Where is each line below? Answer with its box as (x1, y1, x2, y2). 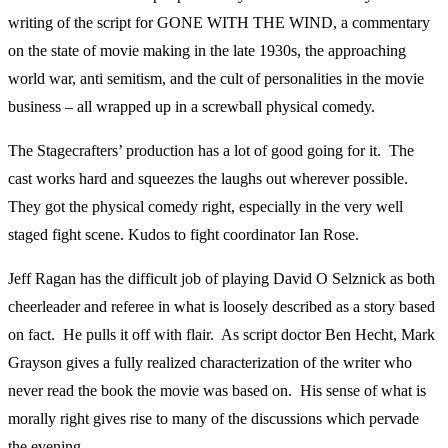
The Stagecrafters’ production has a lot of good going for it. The (8, 142, 414, 160)
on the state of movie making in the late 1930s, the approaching (8, 42, 406, 60)
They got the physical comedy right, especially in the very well (8, 198, 403, 216)
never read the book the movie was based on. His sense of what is (8, 382, 426, 400)
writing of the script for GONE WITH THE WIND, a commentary (8, 14, 430, 32)
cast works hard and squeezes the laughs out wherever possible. (8, 170, 412, 188)
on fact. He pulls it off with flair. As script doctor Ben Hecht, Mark (8, 326, 435, 344)
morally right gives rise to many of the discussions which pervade (8, 410, 419, 428)
